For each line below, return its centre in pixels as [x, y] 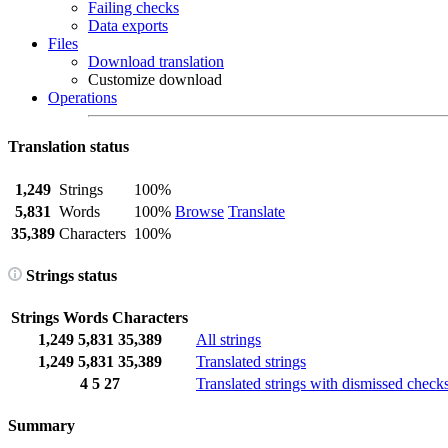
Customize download [155, 79]
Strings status [69, 275]
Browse [199, 211]
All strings [228, 340]
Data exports [128, 25]
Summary [41, 426]
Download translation [156, 61]
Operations [82, 97]
